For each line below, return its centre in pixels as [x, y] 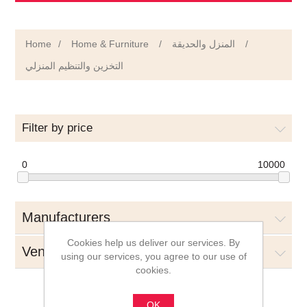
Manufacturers [66, 218]
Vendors [47, 252]
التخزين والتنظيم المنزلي [75, 66]
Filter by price [58, 128]
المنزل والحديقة [204, 44]
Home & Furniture [110, 44]
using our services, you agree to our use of [153, 256]
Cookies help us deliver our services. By [153, 242]
